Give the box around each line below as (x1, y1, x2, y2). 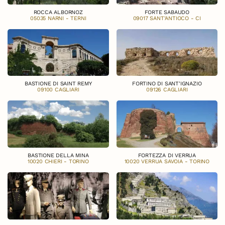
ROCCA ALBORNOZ (33, 9, 83, 16)
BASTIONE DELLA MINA (28, 152, 89, 159)
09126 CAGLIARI (146, 86, 188, 93)
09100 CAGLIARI (37, 86, 79, 93)
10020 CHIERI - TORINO (27, 158, 89, 165)
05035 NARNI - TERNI (30, 15, 86, 22)
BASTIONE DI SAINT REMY (24, 80, 92, 87)
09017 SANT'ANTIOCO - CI (133, 15, 201, 22)
